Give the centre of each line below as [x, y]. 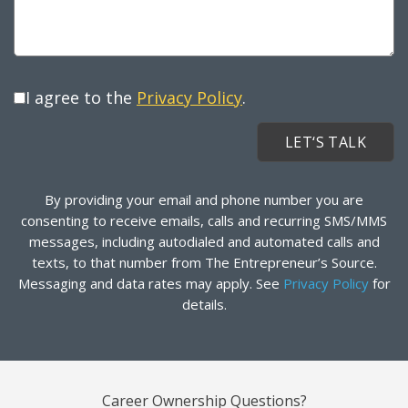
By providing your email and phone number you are [204, 200]
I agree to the [81, 98]
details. [204, 305]
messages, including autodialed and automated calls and [204, 242]
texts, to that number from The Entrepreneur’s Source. [204, 263]
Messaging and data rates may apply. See [150, 284]
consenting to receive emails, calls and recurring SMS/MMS [204, 221]
